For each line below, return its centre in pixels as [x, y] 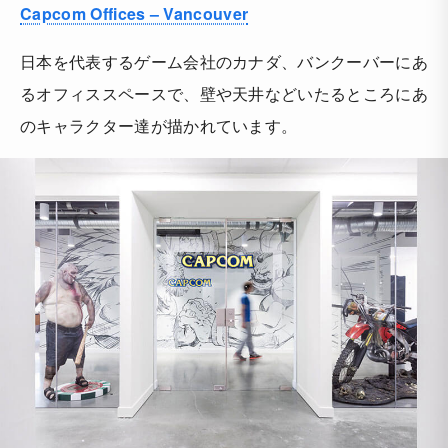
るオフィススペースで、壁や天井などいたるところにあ [224, 94]
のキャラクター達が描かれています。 [159, 126]
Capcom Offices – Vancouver [134, 14]
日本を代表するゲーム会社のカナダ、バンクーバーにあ [224, 62]
